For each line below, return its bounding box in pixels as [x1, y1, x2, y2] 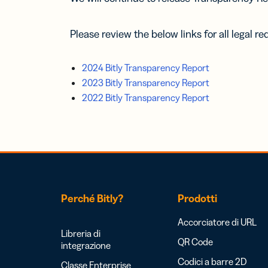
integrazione [61, 239, 111, 251]
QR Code [178, 236, 213, 248]
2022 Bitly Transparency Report [82, 92, 209, 103]
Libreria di [61, 227, 100, 239]
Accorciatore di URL [178, 216, 257, 228]
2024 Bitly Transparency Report [82, 62, 209, 74]
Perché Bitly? [61, 192, 123, 205]
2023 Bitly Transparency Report [82, 77, 209, 89]
